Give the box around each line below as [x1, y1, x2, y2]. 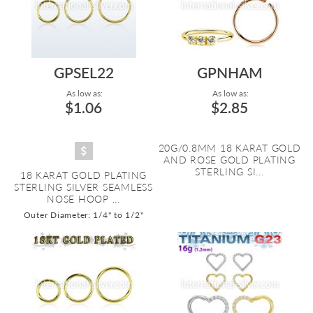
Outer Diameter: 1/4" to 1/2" [23, 210, 144, 220]
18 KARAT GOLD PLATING [20, 169, 147, 181]
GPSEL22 [53, 64, 114, 81]
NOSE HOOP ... [47, 193, 120, 205]
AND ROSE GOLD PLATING [163, 154, 296, 166]
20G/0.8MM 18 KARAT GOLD [158, 142, 301, 154]
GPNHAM [196, 64, 263, 81]
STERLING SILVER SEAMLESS [14, 181, 153, 193]
